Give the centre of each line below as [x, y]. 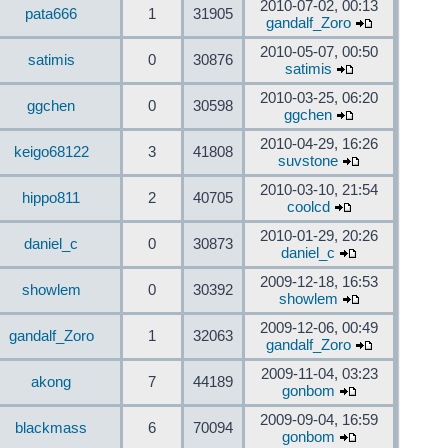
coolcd [308, 207]
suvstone [308, 161]
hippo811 [51, 198]
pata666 [51, 14]
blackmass [51, 428]
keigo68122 [51, 152]
